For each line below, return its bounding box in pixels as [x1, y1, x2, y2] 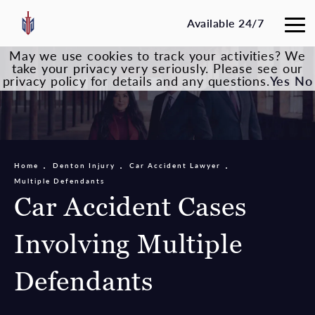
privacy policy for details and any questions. [2, 72, 270, 89]
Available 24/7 [187, 15, 264, 31]
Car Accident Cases [14, 189, 247, 225]
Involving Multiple [14, 226, 243, 262]
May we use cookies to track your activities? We [9, 46, 306, 64]
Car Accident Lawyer [129, 160, 221, 171]
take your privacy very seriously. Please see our [11, 59, 304, 77]
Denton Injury [53, 160, 115, 171]
